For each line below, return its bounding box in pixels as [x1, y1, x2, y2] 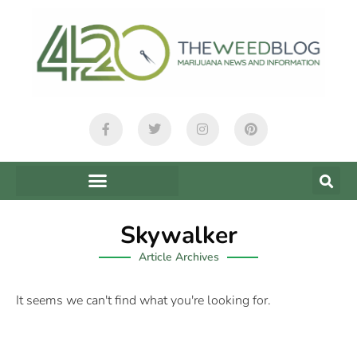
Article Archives [138, 249, 219, 265]
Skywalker [120, 218, 237, 252]
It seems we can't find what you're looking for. [16, 291, 271, 309]
